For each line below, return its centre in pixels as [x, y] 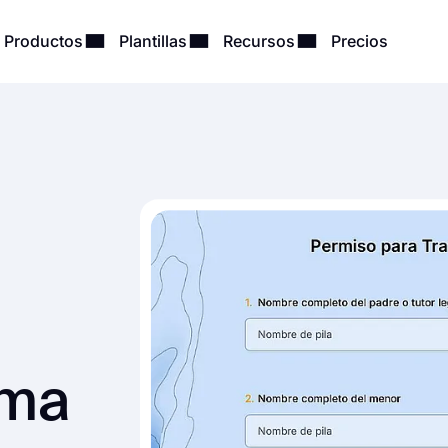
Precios [359, 41]
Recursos [260, 41]
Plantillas [154, 41]
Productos [45, 41]
